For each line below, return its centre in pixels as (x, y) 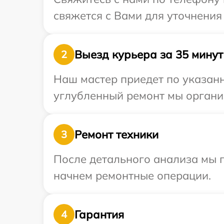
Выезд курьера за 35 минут (149, 54)
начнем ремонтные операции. (132, 175)
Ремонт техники (116, 134)
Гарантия (99, 214)
